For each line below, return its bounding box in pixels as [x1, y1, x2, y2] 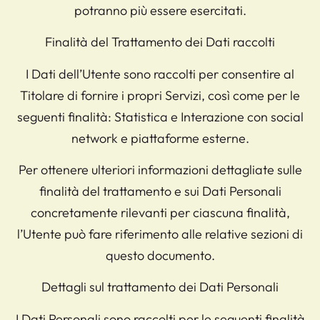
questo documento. [105, 246, 215, 264]
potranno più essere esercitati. [74, 1, 246, 19]
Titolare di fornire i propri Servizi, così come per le [20, 86, 300, 104]
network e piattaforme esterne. [71, 129, 249, 146]
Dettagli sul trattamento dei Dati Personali [41, 279, 279, 296]
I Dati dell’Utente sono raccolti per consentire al [26, 65, 294, 82]
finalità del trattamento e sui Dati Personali [39, 182, 281, 199]
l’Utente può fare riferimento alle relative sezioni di [17, 225, 303, 242]
